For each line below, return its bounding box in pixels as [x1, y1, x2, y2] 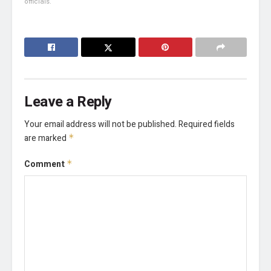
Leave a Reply [24, 91, 112, 113]
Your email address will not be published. [24, 118, 177, 131]
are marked [24, 132, 68, 145]
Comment [24, 158, 67, 171]
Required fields [178, 118, 235, 131]
